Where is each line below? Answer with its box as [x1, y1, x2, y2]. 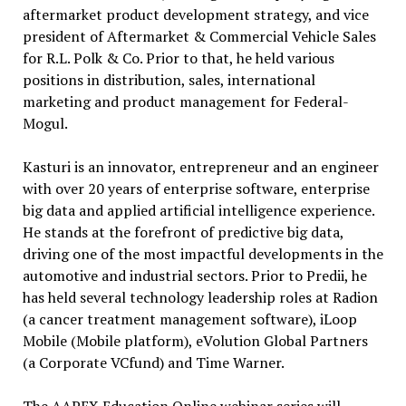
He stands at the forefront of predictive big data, [22, 221, 343, 242]
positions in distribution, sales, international [22, 69, 315, 90]
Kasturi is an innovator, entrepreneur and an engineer [22, 156, 379, 177]
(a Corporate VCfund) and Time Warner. [22, 352, 285, 372]
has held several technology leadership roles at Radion [22, 286, 378, 307]
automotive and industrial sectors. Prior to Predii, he [22, 265, 367, 285]
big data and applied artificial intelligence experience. [22, 199, 374, 220]
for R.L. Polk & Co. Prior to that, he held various [22, 47, 334, 68]
